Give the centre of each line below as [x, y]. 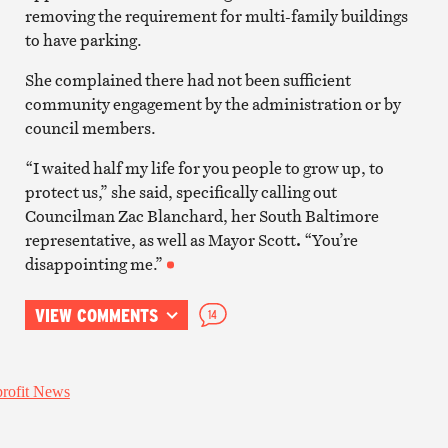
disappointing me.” [93, 263]
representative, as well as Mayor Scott [160, 239]
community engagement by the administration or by [212, 103]
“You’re [329, 239]
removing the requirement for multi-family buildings [216, 15]
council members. [90, 127]
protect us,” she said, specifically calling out [180, 191]
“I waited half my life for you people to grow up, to [204, 167]
